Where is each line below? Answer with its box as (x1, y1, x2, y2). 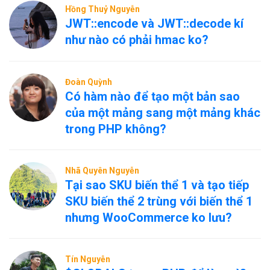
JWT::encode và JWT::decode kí (65, 16, 243, 31)
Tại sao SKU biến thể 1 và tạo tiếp (65, 178, 249, 192)
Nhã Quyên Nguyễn (65, 166, 139, 175)
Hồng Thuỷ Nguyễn (65, 4, 140, 14)
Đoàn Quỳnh (65, 77, 112, 87)
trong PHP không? (65, 122, 166, 136)
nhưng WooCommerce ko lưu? (65, 210, 232, 225)
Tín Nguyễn (65, 254, 110, 264)
